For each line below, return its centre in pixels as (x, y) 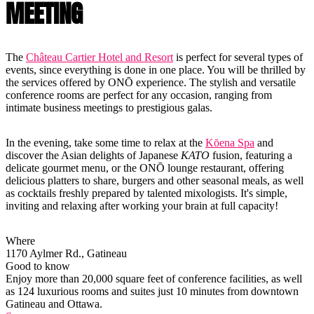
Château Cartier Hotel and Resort (100, 57)
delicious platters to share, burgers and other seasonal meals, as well (155, 181)
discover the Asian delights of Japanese (92, 156)
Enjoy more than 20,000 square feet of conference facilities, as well (154, 279)
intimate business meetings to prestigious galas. (109, 108)
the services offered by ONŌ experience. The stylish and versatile (151, 83)
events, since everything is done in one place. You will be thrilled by (156, 70)
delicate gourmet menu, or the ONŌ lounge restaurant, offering (145, 168)
